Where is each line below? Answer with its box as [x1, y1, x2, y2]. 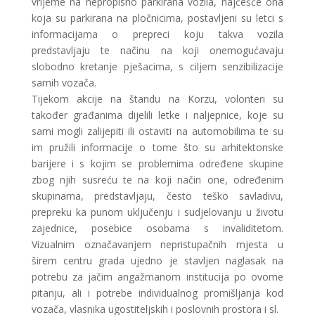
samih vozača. [31, 76, 96, 89]
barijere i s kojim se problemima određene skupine [31, 157, 284, 170]
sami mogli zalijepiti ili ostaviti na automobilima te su [31, 124, 284, 138]
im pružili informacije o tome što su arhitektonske [31, 141, 284, 154]
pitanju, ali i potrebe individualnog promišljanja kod [31, 286, 284, 300]
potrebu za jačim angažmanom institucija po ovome [31, 270, 284, 283]
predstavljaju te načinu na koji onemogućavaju [31, 44, 284, 57]
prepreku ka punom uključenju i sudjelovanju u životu [31, 205, 284, 219]
